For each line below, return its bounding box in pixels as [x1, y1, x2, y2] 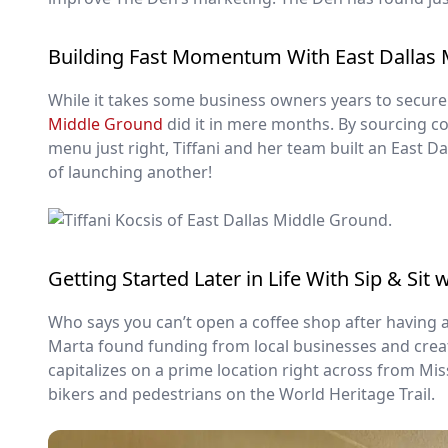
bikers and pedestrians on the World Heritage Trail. [48, 382, 435, 405]
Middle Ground [48, 112, 163, 135]
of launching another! [48, 160, 212, 183]
